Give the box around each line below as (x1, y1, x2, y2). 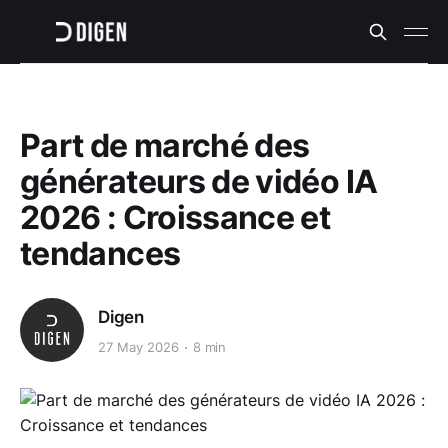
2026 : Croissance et (20, 198, 331, 237)
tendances (20, 234, 181, 273)
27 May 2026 (98, 339, 179, 356)
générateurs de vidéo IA (20, 162, 378, 201)
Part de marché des (20, 126, 310, 165)
